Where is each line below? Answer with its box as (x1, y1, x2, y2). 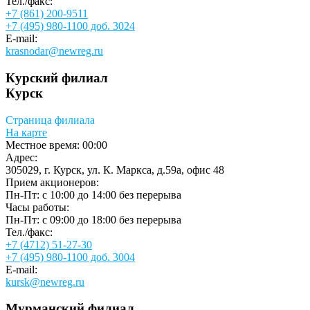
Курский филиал (6, 71, 108, 85)
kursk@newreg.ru (6, 275, 84, 288)
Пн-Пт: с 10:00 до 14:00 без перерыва (6, 188, 181, 201)
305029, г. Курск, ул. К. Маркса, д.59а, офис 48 (6, 163, 224, 176)
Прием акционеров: (6, 176, 99, 188)
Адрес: (6, 151, 37, 163)
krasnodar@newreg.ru (6, 45, 103, 57)
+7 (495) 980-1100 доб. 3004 (6, 250, 135, 263)
